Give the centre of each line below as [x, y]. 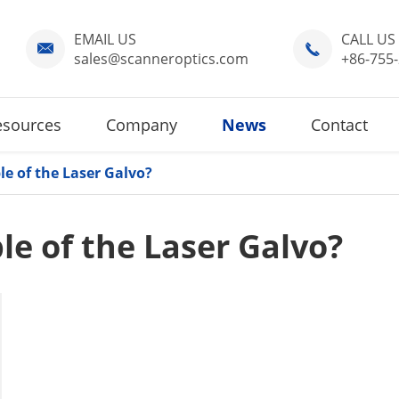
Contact [339, 125]
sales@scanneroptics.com [161, 59]
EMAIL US [105, 39]
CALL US [368, 39]
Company [142, 125]
